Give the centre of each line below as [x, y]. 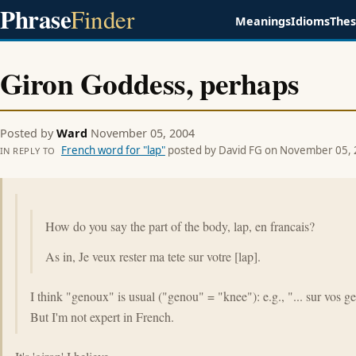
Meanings [263, 21]
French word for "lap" [113, 150]
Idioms [311, 21]
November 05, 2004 [143, 133]
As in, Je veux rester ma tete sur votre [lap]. [153, 256]
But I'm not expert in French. [102, 317]
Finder [103, 19]
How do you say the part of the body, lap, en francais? [180, 226]
